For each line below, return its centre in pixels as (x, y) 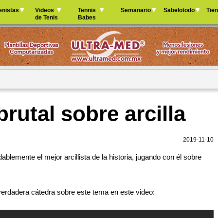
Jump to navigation (109, 7)
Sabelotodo (179, 10)
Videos (45, 10)
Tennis (87, 10)
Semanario (136, 10)
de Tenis (46, 18)
